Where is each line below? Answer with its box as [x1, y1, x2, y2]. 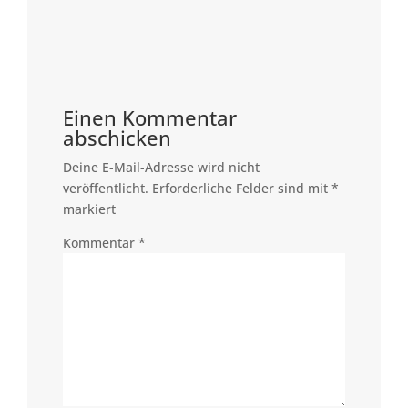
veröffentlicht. [62, 179, 148, 197]
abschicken [62, 124, 171, 151]
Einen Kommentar [62, 104, 237, 131]
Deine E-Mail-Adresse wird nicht [62, 158, 260, 176]
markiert [62, 200, 116, 218]
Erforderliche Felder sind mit [151, 179, 331, 197]
